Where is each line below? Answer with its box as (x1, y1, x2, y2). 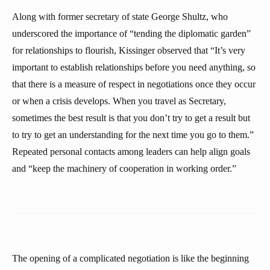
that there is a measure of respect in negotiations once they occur (12, 79, 256, 89)
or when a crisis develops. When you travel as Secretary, (12, 96, 226, 106)
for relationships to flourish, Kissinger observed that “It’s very (12, 45, 245, 55)
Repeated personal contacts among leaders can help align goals (12, 146, 250, 157)
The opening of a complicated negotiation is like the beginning (12, 253, 249, 263)
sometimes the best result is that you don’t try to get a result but (12, 113, 250, 123)
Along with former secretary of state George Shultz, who (12, 11, 228, 22)
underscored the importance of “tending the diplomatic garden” (12, 28, 251, 39)
